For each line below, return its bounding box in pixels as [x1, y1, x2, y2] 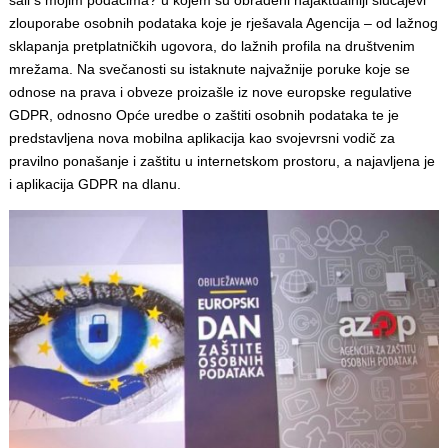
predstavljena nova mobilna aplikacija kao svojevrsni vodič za [8, 129, 395, 146]
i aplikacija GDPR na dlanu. [8, 175, 181, 192]
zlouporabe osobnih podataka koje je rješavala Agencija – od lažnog [8, 14, 438, 31]
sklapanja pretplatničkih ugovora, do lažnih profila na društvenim [8, 37, 415, 54]
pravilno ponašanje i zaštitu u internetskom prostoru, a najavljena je [8, 152, 435, 169]
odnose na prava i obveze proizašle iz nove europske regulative [8, 83, 412, 100]
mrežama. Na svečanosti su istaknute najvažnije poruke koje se [8, 60, 410, 77]
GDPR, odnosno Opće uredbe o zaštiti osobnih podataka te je [8, 106, 399, 123]
